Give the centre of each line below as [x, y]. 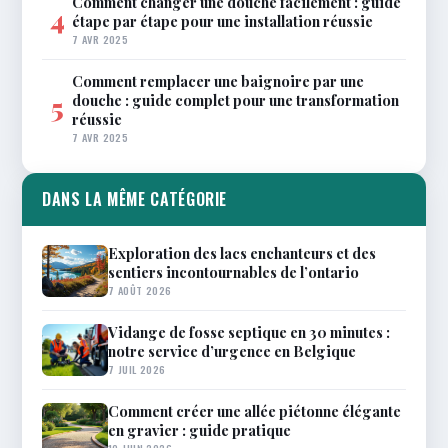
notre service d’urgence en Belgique [232, 350]
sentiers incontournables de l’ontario [233, 271]
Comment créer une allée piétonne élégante [254, 410]
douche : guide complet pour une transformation [235, 99]
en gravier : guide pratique [199, 429]
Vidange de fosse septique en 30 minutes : [249, 331]
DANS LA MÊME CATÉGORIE [135, 198]
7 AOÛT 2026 [140, 289]
